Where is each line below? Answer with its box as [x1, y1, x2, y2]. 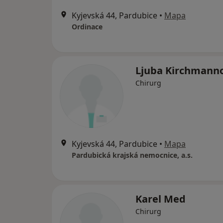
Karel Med [135, 192, 186, 206]
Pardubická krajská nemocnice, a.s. [72, 150, 193, 160]
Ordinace [72, 22, 103, 32]
